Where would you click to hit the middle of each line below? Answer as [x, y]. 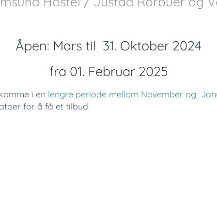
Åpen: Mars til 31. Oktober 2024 [108, 46]
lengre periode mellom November [117, 94]
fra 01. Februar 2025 [108, 71]
